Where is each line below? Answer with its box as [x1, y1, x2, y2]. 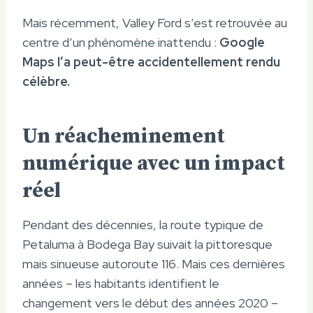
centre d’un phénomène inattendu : [22, 34, 219, 50]
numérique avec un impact [22, 150, 285, 177]
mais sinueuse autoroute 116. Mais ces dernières [22, 255, 285, 272]
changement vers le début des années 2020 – [22, 294, 278, 311]
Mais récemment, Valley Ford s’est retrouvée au [22, 14, 287, 31]
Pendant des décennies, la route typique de [22, 216, 263, 233]
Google [219, 34, 265, 50]
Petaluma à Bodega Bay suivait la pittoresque [22, 235, 272, 252]
